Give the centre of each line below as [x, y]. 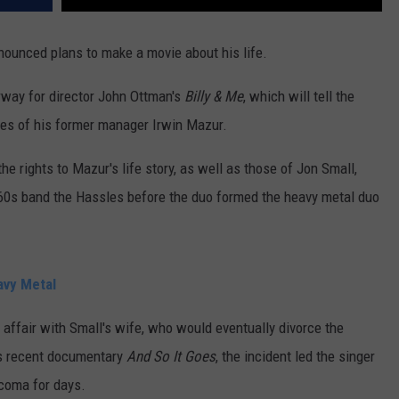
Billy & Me [214, 97]
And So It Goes [171, 357]
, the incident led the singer [295, 357]
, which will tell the [299, 97]
